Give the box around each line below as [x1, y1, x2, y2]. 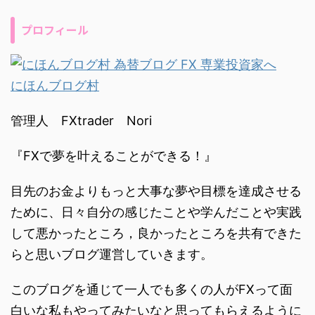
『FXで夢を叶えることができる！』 [11, 148, 217, 164]
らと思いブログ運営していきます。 [11, 247, 213, 262]
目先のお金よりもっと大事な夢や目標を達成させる [11, 184, 302, 199]
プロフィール [21, 21, 89, 39]
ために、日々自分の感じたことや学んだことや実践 [11, 205, 302, 220]
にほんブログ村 [11, 78, 99, 94]
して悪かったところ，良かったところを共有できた [11, 226, 302, 241]
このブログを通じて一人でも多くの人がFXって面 [11, 282, 292, 297]
